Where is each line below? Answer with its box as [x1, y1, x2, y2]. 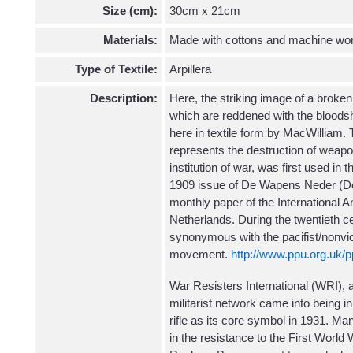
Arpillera [169, 62, 211, 76]
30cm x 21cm [169, 4, 240, 18]
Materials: [103, 33, 158, 47]
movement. [169, 247, 231, 262]
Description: [90, 91, 158, 106]
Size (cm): [102, 4, 158, 18]
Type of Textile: [75, 62, 158, 76]
